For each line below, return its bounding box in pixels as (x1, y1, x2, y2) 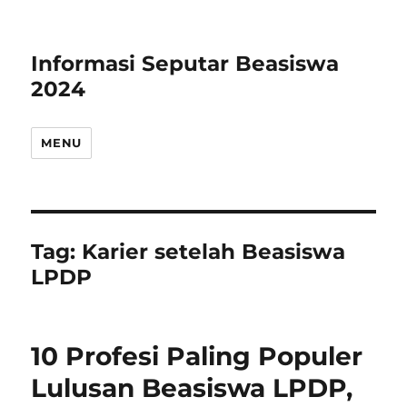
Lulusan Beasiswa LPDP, (31, 372, 353, 403)
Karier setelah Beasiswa (82, 239, 346, 264)
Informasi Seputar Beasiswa (31, 51, 340, 76)
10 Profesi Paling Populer (31, 341, 363, 372)
